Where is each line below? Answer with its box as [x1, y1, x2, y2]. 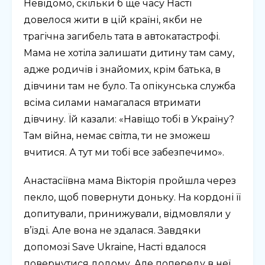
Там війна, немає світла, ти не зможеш [24, 130, 211, 142]
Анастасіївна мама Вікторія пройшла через [24, 175, 236, 187]
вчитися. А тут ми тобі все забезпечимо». [24, 147, 224, 159]
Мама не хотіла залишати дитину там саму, [24, 47, 234, 59]
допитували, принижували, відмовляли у [24, 208, 231, 220]
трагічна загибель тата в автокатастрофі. [24, 31, 220, 43]
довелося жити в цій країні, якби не [24, 14, 202, 26]
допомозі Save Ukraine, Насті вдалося [24, 241, 206, 253]
